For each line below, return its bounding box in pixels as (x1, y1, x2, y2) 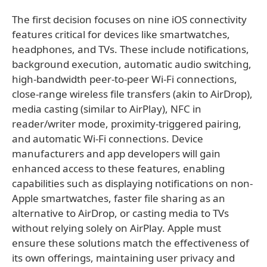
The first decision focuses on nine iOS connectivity (12, 13, 247, 26)
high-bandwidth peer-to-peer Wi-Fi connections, (12, 72, 237, 86)
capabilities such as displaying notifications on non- (12, 176, 253, 190)
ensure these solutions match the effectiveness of (12, 236, 249, 250)
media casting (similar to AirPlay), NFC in (12, 102, 201, 116)
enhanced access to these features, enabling (12, 162, 225, 175)
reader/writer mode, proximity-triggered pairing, (12, 117, 241, 131)
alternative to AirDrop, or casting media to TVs (12, 206, 229, 220)
